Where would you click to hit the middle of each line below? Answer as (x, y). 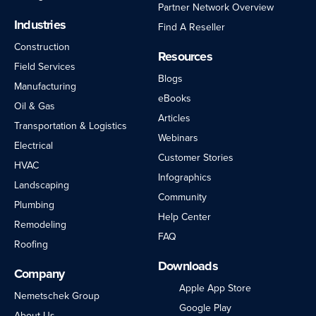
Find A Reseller (192, 27)
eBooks (175, 98)
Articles (174, 118)
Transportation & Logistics (71, 126)
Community (182, 197)
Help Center (184, 217)
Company (39, 273)
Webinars (178, 138)
